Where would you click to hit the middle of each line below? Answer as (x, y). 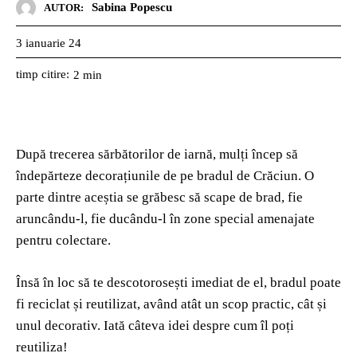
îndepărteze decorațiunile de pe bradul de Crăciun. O (165, 176)
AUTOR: (64, 8)
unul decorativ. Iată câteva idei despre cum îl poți (155, 326)
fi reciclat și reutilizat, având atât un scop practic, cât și (171, 304)
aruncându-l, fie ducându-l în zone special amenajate (165, 219)
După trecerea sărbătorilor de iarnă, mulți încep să (157, 155)
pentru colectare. (63, 241)
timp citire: (43, 75)
